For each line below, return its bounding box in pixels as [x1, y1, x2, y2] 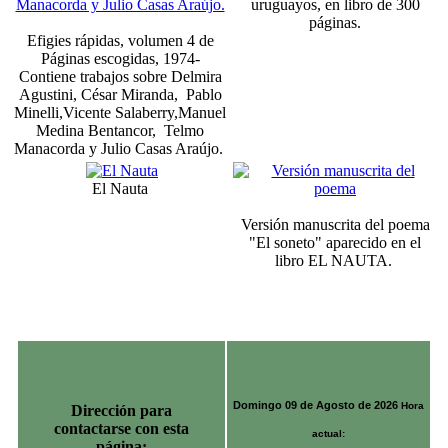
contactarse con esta [54, 420, 189, 438]
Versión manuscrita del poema [240, 215, 430, 233]
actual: [312, 427, 345, 439]
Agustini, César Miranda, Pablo [18, 85, 222, 103]
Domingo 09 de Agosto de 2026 [233, 398, 398, 411]
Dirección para [71, 402, 172, 420]
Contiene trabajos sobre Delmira [18, 67, 222, 85]
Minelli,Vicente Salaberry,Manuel [14, 103, 226, 121]
